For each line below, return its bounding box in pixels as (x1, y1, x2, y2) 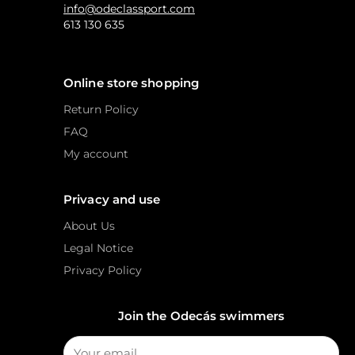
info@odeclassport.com (63, 2, 195, 16)
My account (63, 147, 128, 160)
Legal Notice (63, 241, 133, 254)
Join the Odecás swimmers (117, 307, 285, 323)
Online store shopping (63, 74, 200, 90)
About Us (63, 219, 115, 232)
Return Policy (63, 102, 139, 116)
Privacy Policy (63, 263, 142, 277)
